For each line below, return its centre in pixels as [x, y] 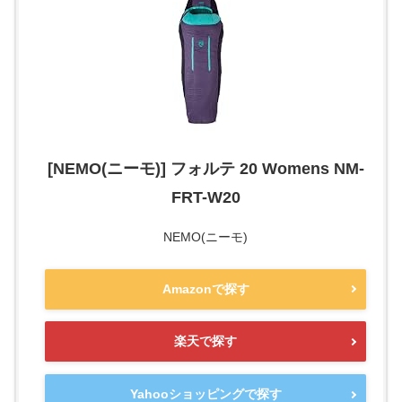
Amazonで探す [205, 288]
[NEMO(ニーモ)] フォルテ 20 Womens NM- [205, 168]
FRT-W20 [205, 197]
